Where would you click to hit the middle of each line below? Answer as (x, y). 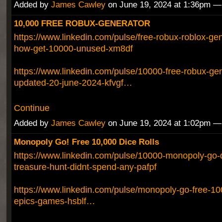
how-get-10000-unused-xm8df (73, 49)
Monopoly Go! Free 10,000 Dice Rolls (86, 142)
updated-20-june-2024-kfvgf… (73, 83)
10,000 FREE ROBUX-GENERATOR (82, 24)
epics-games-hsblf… (54, 201)
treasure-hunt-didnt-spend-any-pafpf (85, 167)
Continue (31, 108)
